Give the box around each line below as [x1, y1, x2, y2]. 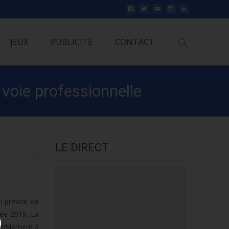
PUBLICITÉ [51, 36, 93, 48]
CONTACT [115, 36, 154, 48]
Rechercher [174, 33, 212, 42]
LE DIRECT [55, 141, 109, 154]
